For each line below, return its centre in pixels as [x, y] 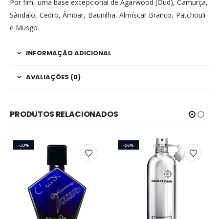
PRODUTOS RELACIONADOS [64, 114]
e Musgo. [25, 27]
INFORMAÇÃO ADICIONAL [69, 53]
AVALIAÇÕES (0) [53, 77]
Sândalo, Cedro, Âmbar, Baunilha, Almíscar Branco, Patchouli [108, 15]
